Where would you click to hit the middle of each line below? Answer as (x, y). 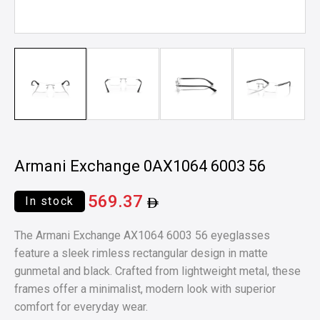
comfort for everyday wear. (81, 307)
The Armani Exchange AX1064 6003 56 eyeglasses (142, 235)
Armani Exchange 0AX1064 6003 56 (140, 166)
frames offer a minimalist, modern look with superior (145, 289)
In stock (50, 201)
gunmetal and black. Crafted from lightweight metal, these (157, 271)
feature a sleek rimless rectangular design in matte (141, 253)
